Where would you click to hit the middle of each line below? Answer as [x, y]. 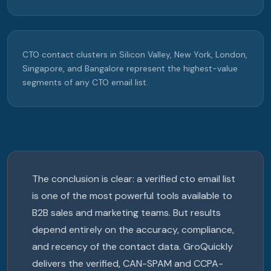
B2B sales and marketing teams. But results [126, 213]
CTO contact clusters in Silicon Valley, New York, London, [135, 55]
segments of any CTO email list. [85, 83]
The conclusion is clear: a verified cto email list [134, 179]
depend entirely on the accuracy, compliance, [133, 230]
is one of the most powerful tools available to [132, 196]
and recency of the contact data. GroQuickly [132, 247]
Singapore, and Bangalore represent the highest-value [130, 69]
